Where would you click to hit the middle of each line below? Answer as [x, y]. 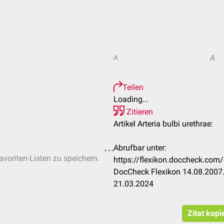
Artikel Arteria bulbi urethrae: [163, 124]
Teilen [133, 87]
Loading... [131, 99]
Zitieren [139, 112]
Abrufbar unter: [140, 148]
